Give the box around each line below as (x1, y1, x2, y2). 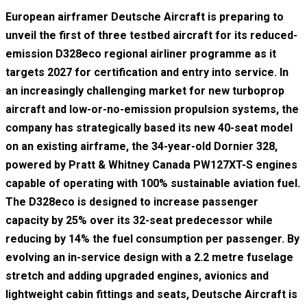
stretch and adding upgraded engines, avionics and (5, 269, 269, 282)
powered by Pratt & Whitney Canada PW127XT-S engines (5, 158, 297, 171)
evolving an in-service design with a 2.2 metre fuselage (5, 250, 293, 264)
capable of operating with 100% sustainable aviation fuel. (5, 176, 300, 190)
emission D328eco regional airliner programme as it (5, 47, 276, 60)
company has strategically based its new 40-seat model (5, 121, 293, 134)
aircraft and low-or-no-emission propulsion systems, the (5, 102, 299, 116)
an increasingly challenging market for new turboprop (5, 84, 284, 97)
